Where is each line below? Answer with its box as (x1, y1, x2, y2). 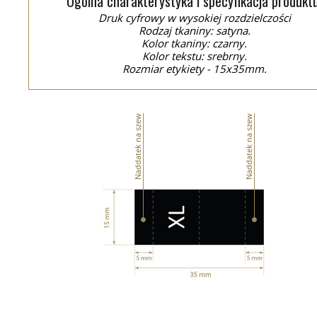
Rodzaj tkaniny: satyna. (139, 23, 250, 38)
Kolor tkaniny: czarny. (142, 36, 248, 50)
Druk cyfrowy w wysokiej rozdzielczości (98, 11, 291, 25)
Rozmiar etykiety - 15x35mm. (122, 62, 267, 76)
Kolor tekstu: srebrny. (142, 49, 247, 63)
